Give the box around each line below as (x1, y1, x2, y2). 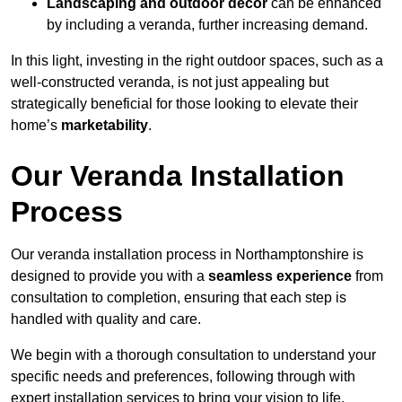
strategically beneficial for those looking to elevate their (11, 95, 358, 111)
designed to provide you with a (11, 267, 208, 284)
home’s (11, 117, 61, 133)
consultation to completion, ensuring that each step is (11, 289, 346, 305)
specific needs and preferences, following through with (11, 368, 355, 384)
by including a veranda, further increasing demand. (47, 16, 368, 32)
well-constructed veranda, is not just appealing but (11, 74, 328, 90)
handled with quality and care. (11, 310, 201, 327)
